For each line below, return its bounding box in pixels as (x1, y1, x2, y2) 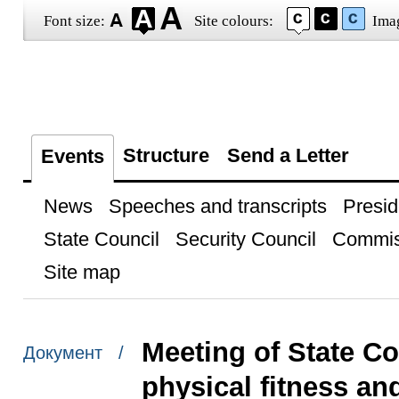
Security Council (175, 228, 316, 250)
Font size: (43, 12, 105, 29)
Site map (43, 261, 120, 283)
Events (40, 145, 104, 167)
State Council (43, 228, 159, 250)
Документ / (22, 343, 124, 363)
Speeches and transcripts (108, 195, 327, 217)
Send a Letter (226, 144, 349, 167)
